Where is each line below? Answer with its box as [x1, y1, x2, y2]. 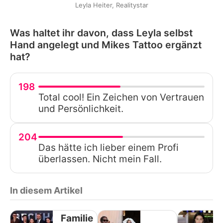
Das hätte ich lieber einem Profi [38, 141, 179, 153]
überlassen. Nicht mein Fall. [38, 153, 162, 165]
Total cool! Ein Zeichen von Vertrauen [38, 91, 204, 103]
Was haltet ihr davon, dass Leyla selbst [10, 26, 193, 39]
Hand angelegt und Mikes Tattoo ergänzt [10, 38, 202, 51]
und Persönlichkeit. [38, 103, 123, 114]
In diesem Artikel [10, 185, 83, 196]
